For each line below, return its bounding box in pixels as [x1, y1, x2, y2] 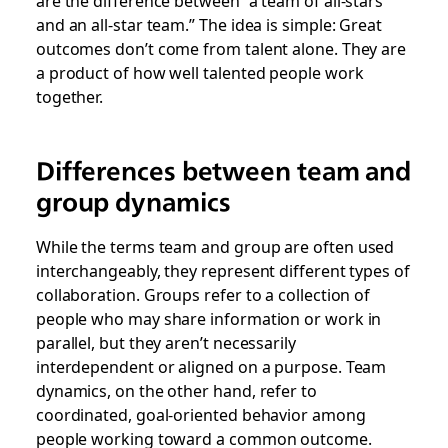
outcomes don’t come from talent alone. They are [35, 36, 407, 60]
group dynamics [35, 187, 231, 217]
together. [35, 84, 104, 108]
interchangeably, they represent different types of [35, 258, 410, 282]
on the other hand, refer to [111, 378, 317, 402]
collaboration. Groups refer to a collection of [35, 282, 371, 306]
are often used [280, 234, 395, 258]
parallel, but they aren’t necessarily [35, 330, 296, 354]
